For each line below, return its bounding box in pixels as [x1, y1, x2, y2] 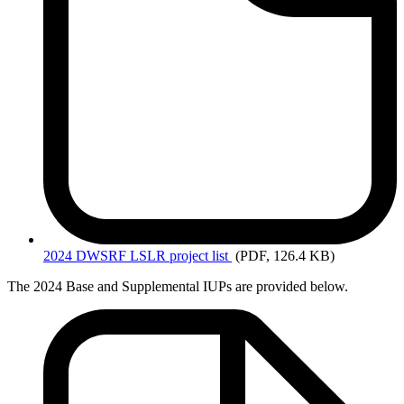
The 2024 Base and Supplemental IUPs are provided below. [7, 279, 348, 295]
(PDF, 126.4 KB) [235, 248, 335, 264]
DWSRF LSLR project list [76, 248, 228, 264]
